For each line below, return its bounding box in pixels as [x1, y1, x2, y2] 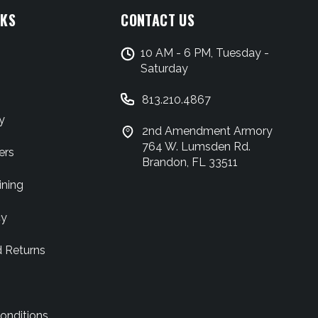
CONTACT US [121, 9, 195, 31]
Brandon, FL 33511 [142, 155, 238, 169]
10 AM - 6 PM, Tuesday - [141, 46, 270, 60]
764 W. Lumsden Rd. [142, 140, 251, 153]
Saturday [141, 62, 189, 75]
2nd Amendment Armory [142, 124, 273, 138]
